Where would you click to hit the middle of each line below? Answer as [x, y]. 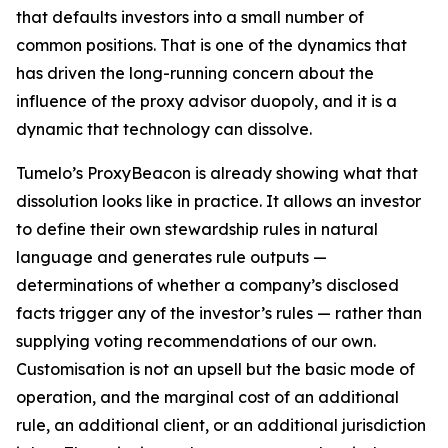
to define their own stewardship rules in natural [197, 229]
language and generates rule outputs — [171, 257]
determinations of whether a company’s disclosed [207, 285]
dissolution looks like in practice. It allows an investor [218, 201]
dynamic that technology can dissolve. [164, 129]
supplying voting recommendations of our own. [196, 341]
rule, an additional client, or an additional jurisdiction [221, 425]
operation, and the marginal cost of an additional [207, 397]
